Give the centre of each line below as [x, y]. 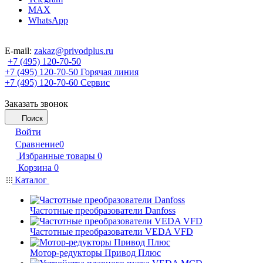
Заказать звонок [36, 104]
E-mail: [19, 51]
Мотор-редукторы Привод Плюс [95, 253]
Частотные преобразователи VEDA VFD [112, 232]
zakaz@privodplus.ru [74, 51]
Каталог [31, 180]
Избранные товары [57, 156]
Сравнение [37, 144]
